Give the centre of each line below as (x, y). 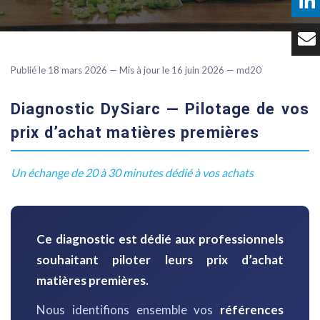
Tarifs (160, 56)
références (252, 310)
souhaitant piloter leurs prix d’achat (160, 260)
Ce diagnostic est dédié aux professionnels (160, 239)
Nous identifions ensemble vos (128, 310)
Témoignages (160, 29)
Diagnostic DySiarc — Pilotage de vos (160, 109)
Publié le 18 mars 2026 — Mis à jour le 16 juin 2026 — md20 (136, 70)
